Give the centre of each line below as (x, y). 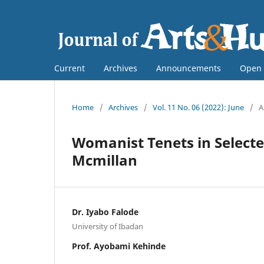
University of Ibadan (108, 226)
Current (70, 68)
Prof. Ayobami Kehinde (119, 246)
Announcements (189, 68)
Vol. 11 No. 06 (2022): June (198, 107)
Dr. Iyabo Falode (105, 212)
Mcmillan (105, 160)
